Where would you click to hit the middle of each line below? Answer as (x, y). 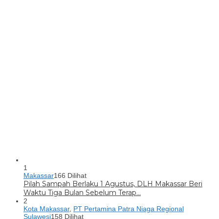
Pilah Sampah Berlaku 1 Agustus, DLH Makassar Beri (113, 184)
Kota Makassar (46, 209)
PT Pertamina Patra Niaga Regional (129, 209)
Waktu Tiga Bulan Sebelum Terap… (82, 193)
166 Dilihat (70, 176)
